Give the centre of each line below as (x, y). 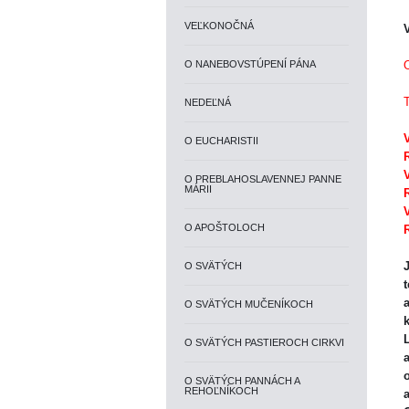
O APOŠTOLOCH (225, 227)
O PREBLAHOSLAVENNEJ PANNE (263, 179)
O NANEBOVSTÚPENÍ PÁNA (250, 64)
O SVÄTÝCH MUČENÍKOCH (249, 304)
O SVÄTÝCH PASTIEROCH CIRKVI (264, 342)
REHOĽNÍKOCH (221, 391)
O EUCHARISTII (221, 141)
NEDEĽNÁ (208, 102)
